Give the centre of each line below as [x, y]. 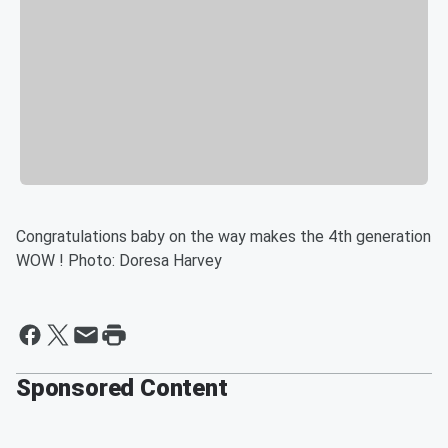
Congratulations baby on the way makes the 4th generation [223, 236]
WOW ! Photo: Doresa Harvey [119, 260]
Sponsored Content [122, 387]
